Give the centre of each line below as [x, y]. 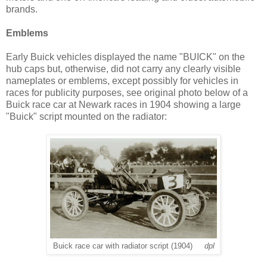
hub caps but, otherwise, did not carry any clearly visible [123, 69]
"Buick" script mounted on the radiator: [86, 116]
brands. [22, 9]
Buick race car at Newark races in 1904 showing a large [123, 104]
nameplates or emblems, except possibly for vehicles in [122, 80]
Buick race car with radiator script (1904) [128, 246]
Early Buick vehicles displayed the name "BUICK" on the [125, 57]
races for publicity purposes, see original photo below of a [127, 92]
